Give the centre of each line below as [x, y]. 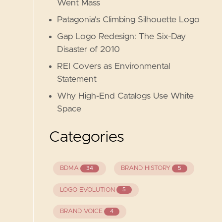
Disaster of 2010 [89, 50]
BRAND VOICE [81, 212]
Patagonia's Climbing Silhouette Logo [129, 20]
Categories [87, 137]
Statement [77, 79]
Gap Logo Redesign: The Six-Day [122, 37]
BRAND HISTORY [145, 168]
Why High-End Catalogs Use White [126, 96]
